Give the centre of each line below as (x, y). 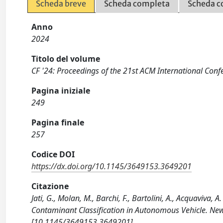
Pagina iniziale (61, 90)
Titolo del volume (66, 58)
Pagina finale (58, 122)
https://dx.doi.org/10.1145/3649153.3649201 (112, 166)
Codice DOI (53, 154)
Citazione (50, 186)
